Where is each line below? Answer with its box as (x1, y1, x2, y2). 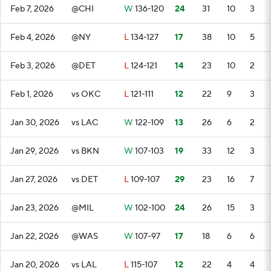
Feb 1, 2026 (10, 89, 53, 100)
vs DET (71, 174, 98, 185)
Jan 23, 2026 (10, 203, 59, 214)
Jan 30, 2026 (10, 117, 59, 128)
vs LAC (71, 117, 98, 128)
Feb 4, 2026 (10, 32, 55, 43)
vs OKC (71, 89, 100, 100)
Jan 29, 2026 (10, 146, 59, 157)
